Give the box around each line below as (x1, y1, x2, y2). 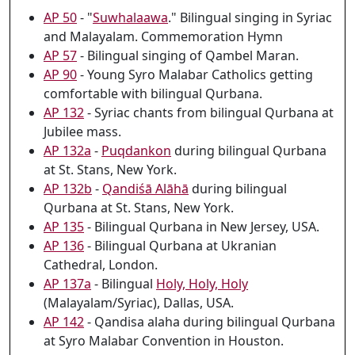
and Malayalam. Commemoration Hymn (44, 28, 283, 45)
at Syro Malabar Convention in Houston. (44, 332, 284, 349)
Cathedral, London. (44, 256, 158, 273)
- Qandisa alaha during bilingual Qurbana (84, 313, 335, 330)
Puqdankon (101, 142, 171, 159)
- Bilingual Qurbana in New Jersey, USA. (84, 218, 319, 235)
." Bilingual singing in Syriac (168, 9, 332, 26)
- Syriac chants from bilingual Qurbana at (84, 104, 334, 121)
